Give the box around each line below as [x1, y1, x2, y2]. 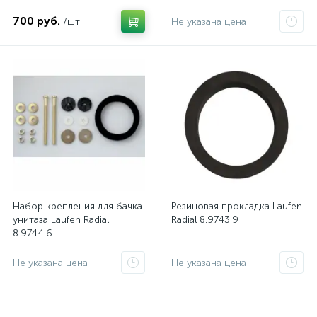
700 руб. [13, 14, 60, 28]
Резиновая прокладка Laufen [171, 200, 302, 212]
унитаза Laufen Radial [13, 214, 109, 226]
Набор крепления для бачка [13, 200, 142, 212]
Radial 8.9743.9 [171, 214, 238, 226]
